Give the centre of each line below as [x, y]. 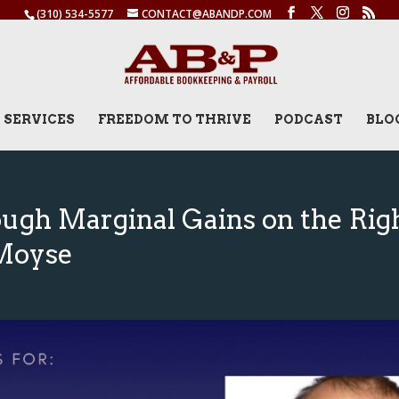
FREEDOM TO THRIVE [174, 119]
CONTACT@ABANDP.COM [207, 14]
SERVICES [39, 119]
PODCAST [308, 119]
